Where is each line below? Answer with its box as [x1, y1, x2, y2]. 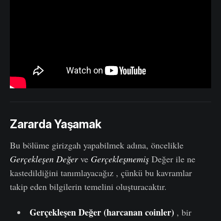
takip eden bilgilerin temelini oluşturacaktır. [10, 180, 167, 192]
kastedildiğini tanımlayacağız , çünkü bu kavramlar [10, 166, 192, 179]
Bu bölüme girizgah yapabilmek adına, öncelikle [10, 139, 184, 151]
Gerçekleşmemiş [91, 152, 149, 165]
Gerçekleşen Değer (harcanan [29, 205, 145, 219]
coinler [145, 205, 171, 219]
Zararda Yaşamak [10, 117, 102, 131]
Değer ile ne [149, 152, 195, 165]
